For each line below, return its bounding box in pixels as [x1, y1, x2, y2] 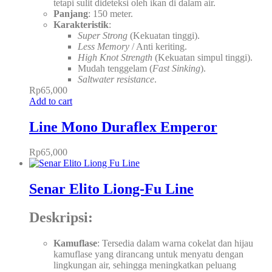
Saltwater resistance [78, 73, 154, 84]
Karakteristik [53, 19, 109, 30]
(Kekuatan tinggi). [127, 30, 200, 41]
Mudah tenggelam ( [78, 63, 152, 73]
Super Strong [78, 30, 127, 41]
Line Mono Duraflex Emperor [29, 118, 217, 135]
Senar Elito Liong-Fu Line [29, 181, 194, 197]
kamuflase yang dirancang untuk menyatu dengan [53, 249, 243, 260]
